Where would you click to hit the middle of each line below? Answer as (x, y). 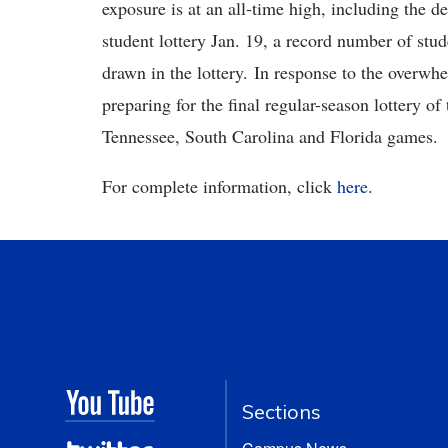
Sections (282, 411)
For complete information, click (219, 186)
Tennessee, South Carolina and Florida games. (270, 136)
